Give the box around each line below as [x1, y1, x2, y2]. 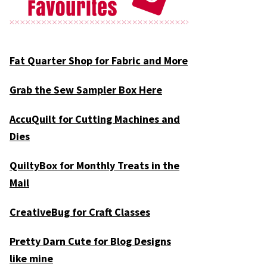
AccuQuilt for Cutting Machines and [10, 112, 180, 126]
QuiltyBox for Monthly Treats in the [10, 159, 179, 173]
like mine [10, 252, 53, 266]
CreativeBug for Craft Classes [10, 205, 150, 219]
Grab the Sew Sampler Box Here [10, 83, 162, 97]
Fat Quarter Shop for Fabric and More [10, 54, 188, 68]
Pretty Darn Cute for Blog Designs [10, 234, 171, 249]
